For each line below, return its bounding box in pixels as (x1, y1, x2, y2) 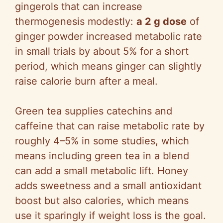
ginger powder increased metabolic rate (15, 30, 202, 43)
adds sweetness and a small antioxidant (15, 180, 202, 192)
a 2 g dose (136, 15, 187, 28)
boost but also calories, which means (15, 195, 189, 207)
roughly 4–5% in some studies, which (15, 135, 189, 147)
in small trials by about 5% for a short (15, 45, 189, 58)
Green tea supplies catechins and (15, 105, 172, 117)
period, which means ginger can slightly (15, 60, 202, 73)
